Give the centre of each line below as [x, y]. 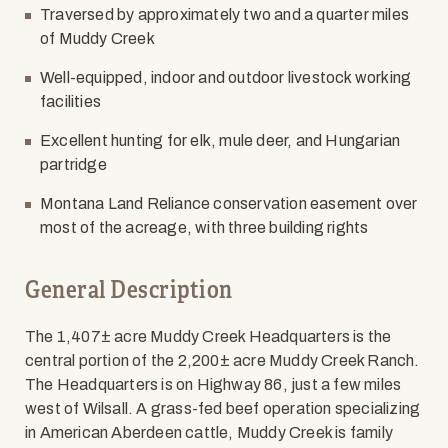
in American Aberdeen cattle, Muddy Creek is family [209, 432]
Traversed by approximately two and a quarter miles [225, 14]
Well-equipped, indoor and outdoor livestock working [226, 77]
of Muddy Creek [99, 38]
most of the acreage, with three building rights [207, 227]
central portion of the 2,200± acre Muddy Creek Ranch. [222, 360]
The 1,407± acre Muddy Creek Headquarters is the [208, 336]
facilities [74, 101]
